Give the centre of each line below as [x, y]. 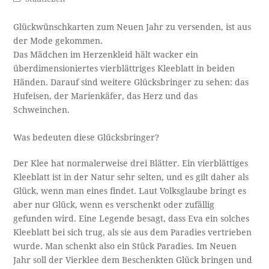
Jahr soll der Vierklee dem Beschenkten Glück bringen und [133, 260]
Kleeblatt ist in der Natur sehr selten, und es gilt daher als [131, 177]
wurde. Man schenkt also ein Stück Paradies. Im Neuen [125, 246]
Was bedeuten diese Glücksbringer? [86, 138]
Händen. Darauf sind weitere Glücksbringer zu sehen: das [131, 83]
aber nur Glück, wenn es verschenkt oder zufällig [114, 205]
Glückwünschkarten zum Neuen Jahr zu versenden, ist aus [132, 27]
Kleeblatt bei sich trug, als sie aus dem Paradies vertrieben [133, 233]
